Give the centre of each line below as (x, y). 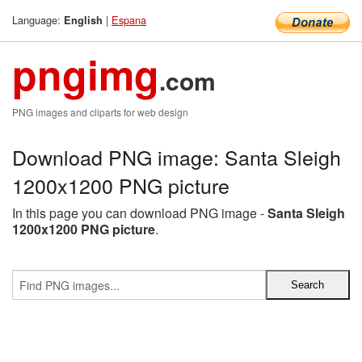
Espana (129, 20)
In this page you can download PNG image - (140, 213)
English (83, 20)
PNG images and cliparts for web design (100, 112)
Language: (38, 20)
